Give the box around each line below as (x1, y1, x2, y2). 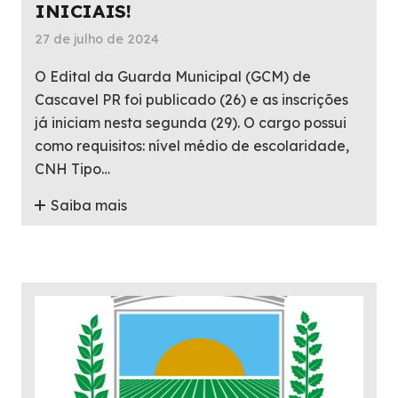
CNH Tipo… (35, 159, 110, 178)
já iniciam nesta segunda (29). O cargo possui (35, 113, 346, 131)
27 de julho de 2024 (35, 30, 159, 47)
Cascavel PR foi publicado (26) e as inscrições (35, 90, 348, 108)
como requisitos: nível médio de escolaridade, (35, 136, 349, 155)
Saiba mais (51, 196, 128, 215)
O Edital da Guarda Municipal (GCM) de (35, 67, 311, 85)
